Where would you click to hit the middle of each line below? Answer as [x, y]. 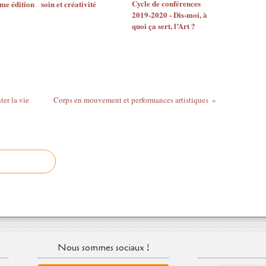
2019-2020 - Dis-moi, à [169, 15]
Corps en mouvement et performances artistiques [131, 100]
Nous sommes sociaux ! [103, 248]
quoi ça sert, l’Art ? [163, 26]
